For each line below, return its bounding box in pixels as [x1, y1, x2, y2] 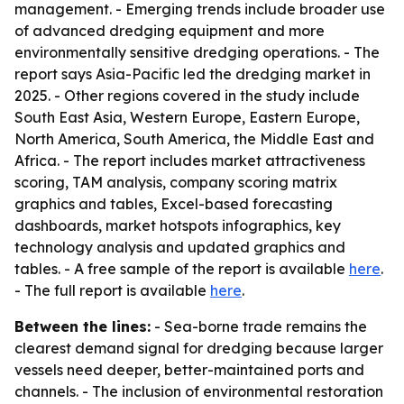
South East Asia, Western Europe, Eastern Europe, [14, 108, 360, 126]
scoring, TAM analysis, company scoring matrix [14, 173, 337, 191]
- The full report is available [14, 281, 210, 299]
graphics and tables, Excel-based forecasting [14, 195, 333, 213]
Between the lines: [14, 317, 151, 335]
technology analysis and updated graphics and [14, 238, 345, 256]
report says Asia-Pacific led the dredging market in [14, 65, 371, 83]
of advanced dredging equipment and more [14, 22, 325, 40]
